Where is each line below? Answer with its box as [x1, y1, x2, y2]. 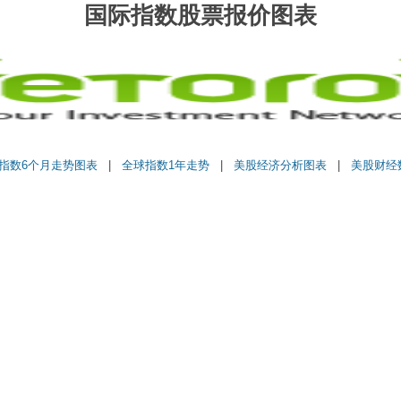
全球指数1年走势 [121, 158, 209, 172]
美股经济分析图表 [233, 158, 327, 172]
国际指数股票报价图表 [84, 2, 317, 29]
